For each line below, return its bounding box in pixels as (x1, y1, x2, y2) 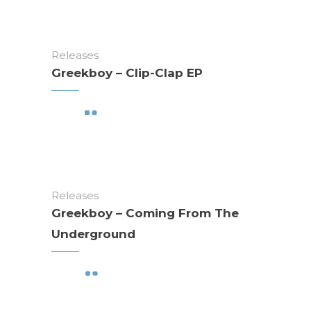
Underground (51, 226, 135, 241)
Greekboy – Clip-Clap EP (51, 66, 203, 81)
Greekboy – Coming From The (51, 205, 239, 220)
